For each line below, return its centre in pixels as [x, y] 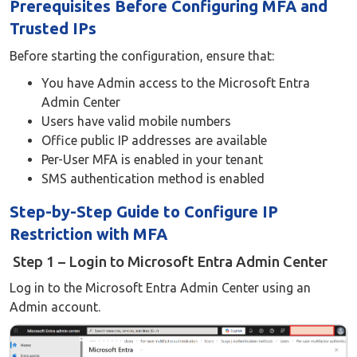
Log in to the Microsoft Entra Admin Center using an [160, 288]
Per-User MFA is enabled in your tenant [152, 159]
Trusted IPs [53, 28]
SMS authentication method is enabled [153, 178]
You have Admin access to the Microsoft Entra [176, 83]
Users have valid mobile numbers [136, 121]
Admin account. [55, 307]
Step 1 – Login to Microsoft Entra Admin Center [169, 261]
